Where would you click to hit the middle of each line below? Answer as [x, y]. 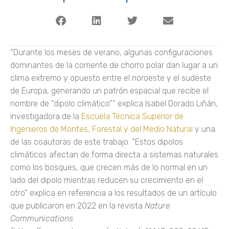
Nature [157, 205]
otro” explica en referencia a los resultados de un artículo [113, 193]
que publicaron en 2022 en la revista [77, 205]
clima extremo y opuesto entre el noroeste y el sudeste [111, 78]
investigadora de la [46, 116]
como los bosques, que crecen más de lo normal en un [109, 167]
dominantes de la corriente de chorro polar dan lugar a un [114, 65]
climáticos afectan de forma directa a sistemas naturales [114, 154]
